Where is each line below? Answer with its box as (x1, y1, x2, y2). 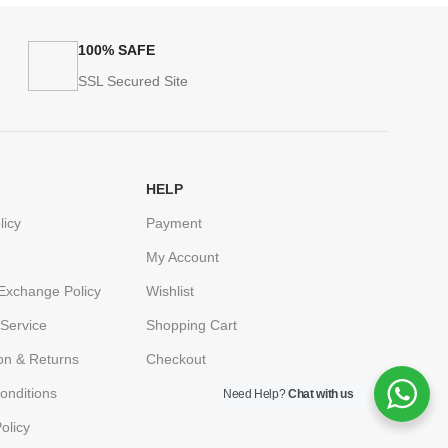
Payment (145, 215, 202, 232)
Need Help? (223, 387, 289, 401)
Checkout (145, 351, 206, 368)
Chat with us (288, 387, 354, 401)
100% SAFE (78, 42, 155, 59)
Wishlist (145, 283, 194, 300)
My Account (145, 249, 219, 266)
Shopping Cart (145, 317, 237, 334)
